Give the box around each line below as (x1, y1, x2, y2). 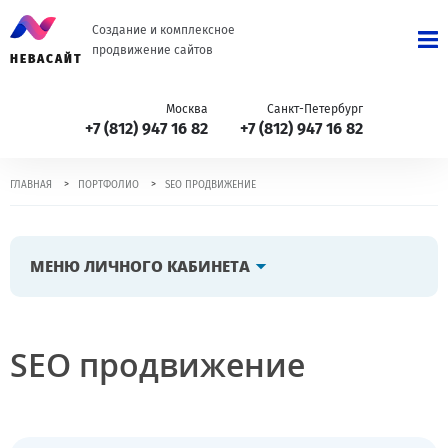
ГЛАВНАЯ (10, 179, 52, 191)
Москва (166, 102, 208, 116)
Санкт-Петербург (267, 102, 363, 116)
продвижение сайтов (91, 43, 213, 57)
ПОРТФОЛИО (78, 179, 139, 191)
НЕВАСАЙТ (10, 52, 83, 66)
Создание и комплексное (91, 23, 235, 37)
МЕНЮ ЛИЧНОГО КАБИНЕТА (30, 256, 250, 276)
